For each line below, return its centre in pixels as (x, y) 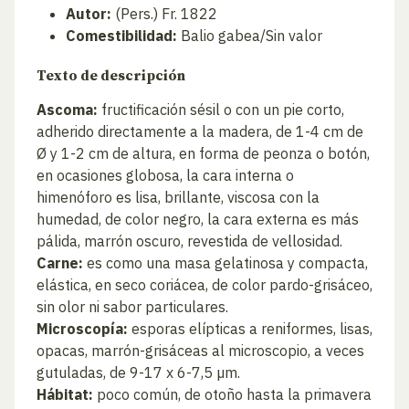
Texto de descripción (111, 76)
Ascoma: (67, 110)
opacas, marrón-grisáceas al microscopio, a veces (200, 351)
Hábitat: (65, 394)
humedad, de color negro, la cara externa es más (198, 219)
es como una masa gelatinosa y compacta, (225, 263)
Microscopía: (82, 329)
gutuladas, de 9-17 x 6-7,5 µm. (138, 372)
